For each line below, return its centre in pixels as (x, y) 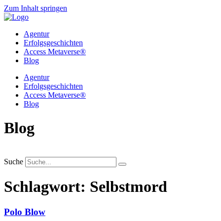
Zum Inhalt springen (36, 8)
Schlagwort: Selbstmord (86, 187)
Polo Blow (25, 212)
